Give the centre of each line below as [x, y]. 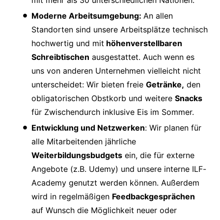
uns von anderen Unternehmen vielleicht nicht [116, 70]
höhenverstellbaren [143, 43]
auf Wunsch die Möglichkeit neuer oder [104, 210]
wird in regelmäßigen [72, 196]
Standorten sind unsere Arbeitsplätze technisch [120, 29]
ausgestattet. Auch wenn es [142, 57]
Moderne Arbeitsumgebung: [87, 15]
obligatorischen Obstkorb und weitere [103, 98]
